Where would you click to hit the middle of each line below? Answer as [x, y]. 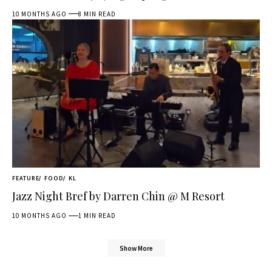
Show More [136, 248]
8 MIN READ [97, 14]
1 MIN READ [97, 216]
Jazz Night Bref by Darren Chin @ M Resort [118, 196]
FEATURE [26, 178]
